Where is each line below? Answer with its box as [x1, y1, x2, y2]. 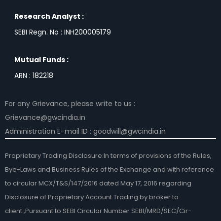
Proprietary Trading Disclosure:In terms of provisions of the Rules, [5, 150, 212, 160]
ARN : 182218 [14, 70, 53, 80]
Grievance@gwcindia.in [5, 112, 85, 122]
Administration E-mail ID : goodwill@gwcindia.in [5, 126, 166, 136]
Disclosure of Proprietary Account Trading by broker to [5, 192, 179, 202]
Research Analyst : [14, 11, 84, 21]
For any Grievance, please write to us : [5, 98, 135, 109]
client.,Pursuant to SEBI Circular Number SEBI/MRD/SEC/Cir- [5, 206, 191, 216]
